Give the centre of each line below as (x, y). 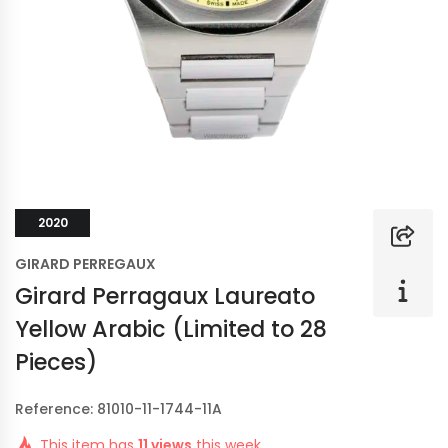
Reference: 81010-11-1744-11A (118, 409)
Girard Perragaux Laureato (165, 296)
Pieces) (56, 362)
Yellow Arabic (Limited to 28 (171, 329)
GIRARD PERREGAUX (85, 264)
